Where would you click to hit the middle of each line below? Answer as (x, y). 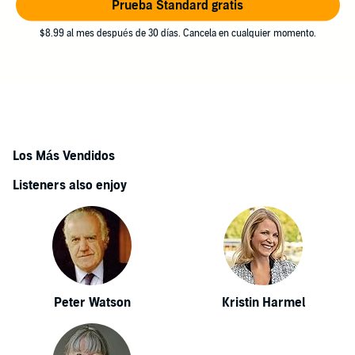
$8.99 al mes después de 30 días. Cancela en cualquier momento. (177, 33)
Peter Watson (92, 303)
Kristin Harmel (263, 303)
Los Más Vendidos (64, 156)
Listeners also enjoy (70, 185)
